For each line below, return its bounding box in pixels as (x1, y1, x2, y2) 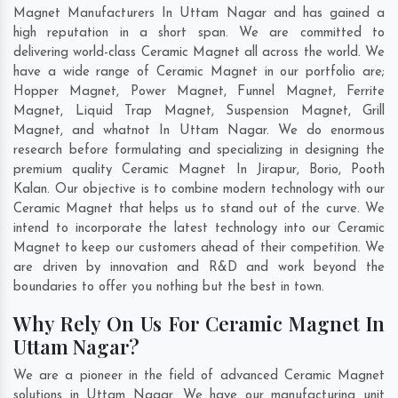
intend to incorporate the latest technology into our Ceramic (13, 222, 385, 236)
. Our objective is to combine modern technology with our (47, 183, 385, 197)
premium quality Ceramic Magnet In (13, 163, 257, 178)
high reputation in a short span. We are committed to (13, 27, 385, 41)
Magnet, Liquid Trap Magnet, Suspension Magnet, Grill (13, 105, 385, 119)
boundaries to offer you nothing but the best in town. (13, 281, 329, 295)
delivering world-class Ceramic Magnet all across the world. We (13, 46, 385, 60)
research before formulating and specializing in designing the (13, 144, 385, 158)
